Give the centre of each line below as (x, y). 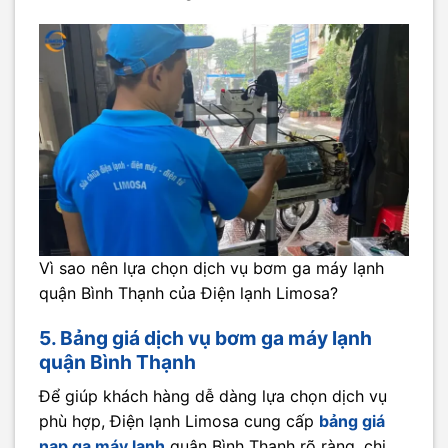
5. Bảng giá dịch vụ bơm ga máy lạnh (205, 338)
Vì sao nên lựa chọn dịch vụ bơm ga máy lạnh (211, 267)
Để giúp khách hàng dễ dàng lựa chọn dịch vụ (213, 396)
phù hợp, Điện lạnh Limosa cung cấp (179, 421)
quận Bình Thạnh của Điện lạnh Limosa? (188, 292)
